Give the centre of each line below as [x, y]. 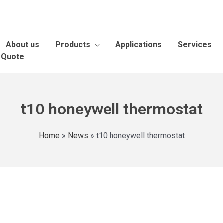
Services [195, 44]
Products [73, 44]
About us [23, 44]
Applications [139, 44]
